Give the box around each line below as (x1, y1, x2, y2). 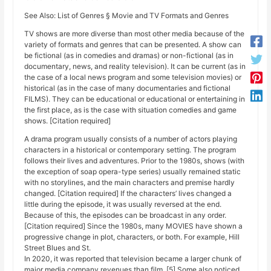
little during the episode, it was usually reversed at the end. (24, 200, 222, 209)
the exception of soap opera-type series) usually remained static (24, 167, 241, 177)
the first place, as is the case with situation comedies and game (24, 105, 237, 115)
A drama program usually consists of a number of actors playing (24, 134, 238, 144)
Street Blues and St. (24, 243, 91, 253)
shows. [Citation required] (24, 116, 111, 126)
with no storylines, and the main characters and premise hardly (24, 178, 235, 188)
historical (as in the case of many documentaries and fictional (24, 83, 231, 93)
